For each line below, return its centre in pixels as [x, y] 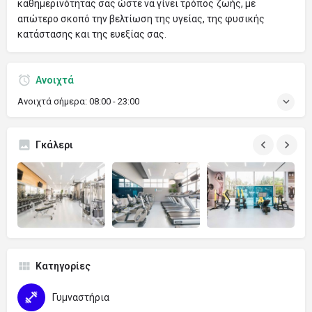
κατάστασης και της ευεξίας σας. [92, 34]
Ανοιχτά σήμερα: [53, 101]
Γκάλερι [54, 145]
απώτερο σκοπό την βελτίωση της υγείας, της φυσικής [141, 18]
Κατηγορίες [63, 266]
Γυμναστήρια [81, 298]
